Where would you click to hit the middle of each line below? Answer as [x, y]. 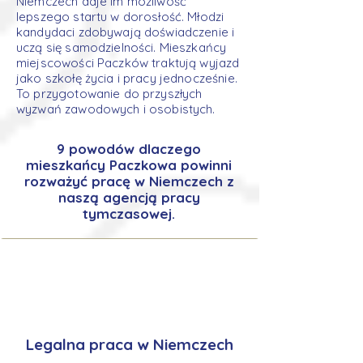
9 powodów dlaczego [129, 149]
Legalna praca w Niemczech [130, 344]
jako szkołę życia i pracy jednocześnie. [127, 78]
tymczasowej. [129, 214]
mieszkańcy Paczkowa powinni [129, 165]
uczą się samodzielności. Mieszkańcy [122, 47]
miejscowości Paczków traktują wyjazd [128, 63]
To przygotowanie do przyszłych [109, 94]
